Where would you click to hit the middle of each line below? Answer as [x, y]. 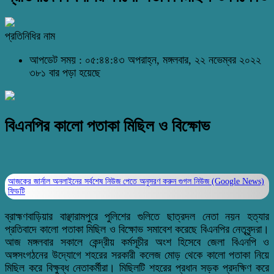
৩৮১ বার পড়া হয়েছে [65, 73]
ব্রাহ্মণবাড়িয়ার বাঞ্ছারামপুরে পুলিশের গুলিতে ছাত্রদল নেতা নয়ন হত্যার [137, 216]
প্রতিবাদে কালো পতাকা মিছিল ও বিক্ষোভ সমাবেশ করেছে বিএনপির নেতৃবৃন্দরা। [137, 229]
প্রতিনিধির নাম [30, 36]
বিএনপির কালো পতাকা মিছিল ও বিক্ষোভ [107, 126]
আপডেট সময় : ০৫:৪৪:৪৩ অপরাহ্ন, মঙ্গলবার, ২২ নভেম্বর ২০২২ [145, 60]
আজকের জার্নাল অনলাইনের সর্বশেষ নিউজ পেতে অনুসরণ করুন [93, 181]
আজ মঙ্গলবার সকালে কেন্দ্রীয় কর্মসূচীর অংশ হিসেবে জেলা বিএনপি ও [137, 242]
